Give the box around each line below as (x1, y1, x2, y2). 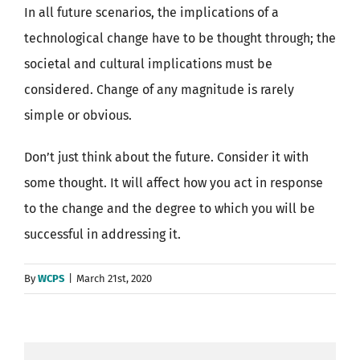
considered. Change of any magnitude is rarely (24, 82, 294, 97)
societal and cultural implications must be (24, 56, 272, 72)
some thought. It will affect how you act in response (24, 175, 323, 190)
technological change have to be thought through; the (24, 31, 336, 46)
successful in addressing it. (24, 227, 181, 242)
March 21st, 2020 (76, 272, 152, 284)
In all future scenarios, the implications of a (24, 5, 279, 20)
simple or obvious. (24, 108, 132, 123)
